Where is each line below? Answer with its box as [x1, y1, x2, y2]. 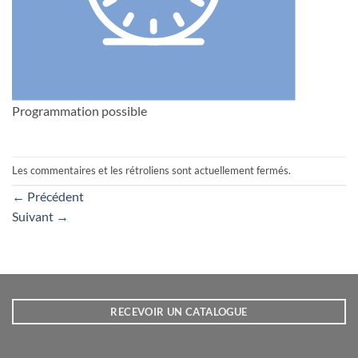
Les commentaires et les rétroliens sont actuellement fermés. [12, 164, 291, 177]
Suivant [12, 209, 56, 225]
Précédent [25, 189, 84, 205]
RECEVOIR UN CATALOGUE [110, 305, 248, 319]
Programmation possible [12, 103, 147, 119]
